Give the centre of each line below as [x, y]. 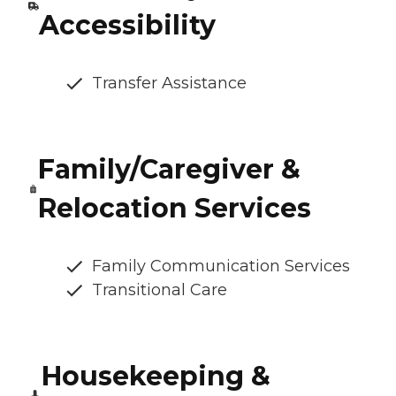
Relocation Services [175, 209]
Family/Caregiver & [170, 170]
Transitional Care [160, 290]
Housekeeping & [156, 377]
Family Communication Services [221, 267]
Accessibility [127, 26]
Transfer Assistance [169, 84]
